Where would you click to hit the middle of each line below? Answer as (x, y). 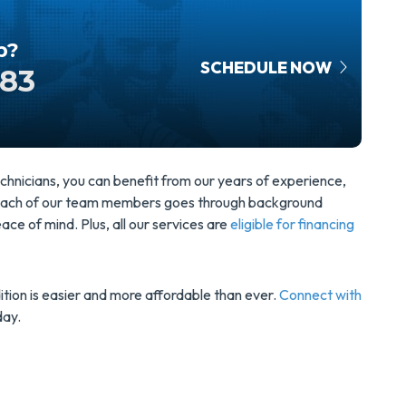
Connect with (320, 295)
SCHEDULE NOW (267, 68)
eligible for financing (292, 224)
